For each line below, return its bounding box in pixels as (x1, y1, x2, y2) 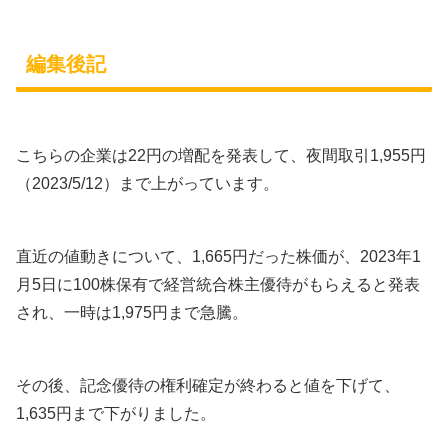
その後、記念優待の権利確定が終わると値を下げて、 (16, 376, 400, 394)
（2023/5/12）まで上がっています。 (16, 175, 279, 193)
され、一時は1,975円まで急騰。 (16, 303, 248, 321)
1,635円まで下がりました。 (16, 404, 216, 422)
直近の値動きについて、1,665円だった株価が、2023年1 (16, 247, 421, 265)
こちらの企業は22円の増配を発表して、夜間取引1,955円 (16, 147, 426, 165)
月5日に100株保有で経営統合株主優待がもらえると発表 (16, 275, 420, 293)
